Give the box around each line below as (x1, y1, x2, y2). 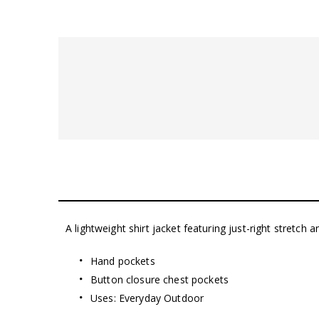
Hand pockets (90, 253, 155, 268)
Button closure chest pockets (90, 272, 229, 286)
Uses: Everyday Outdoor (90, 291, 204, 305)
